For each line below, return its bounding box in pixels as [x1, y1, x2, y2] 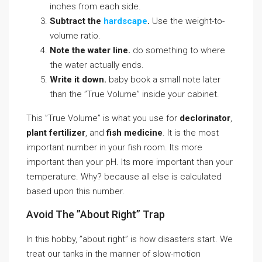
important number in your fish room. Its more [26, 142, 202, 153]
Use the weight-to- [150, 16, 225, 26]
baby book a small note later [106, 74, 220, 85]
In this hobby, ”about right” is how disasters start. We [26, 234, 233, 244]
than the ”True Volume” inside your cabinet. [50, 89, 219, 99]
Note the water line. [50, 45, 130, 56]
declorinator [180, 113, 230, 123]
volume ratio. [50, 30, 101, 41]
